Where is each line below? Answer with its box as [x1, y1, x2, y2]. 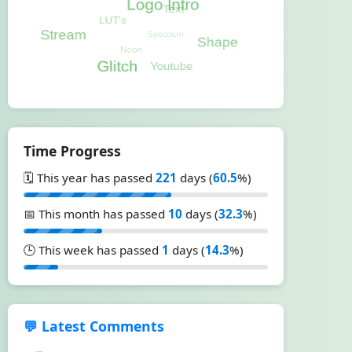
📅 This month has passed [24, 206, 168, 222]
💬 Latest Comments [24, 317, 164, 335]
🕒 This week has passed [24, 242, 162, 258]
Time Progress [24, 141, 121, 160]
